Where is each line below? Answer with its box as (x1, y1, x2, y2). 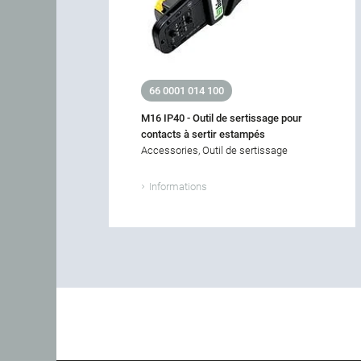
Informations (149, 180, 207, 193)
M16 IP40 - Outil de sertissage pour (141, 111, 302, 124)
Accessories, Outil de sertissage (141, 143, 288, 156)
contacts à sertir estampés (141, 127, 265, 140)
